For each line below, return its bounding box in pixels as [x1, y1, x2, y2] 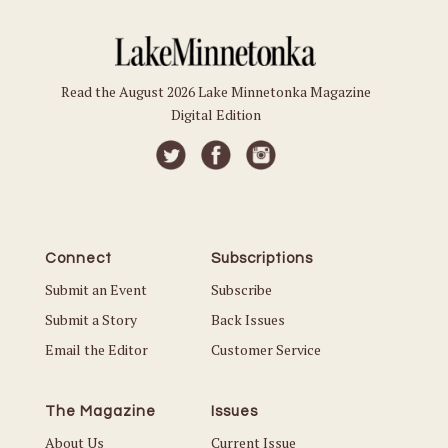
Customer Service [211, 339, 322, 359]
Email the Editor [44, 339, 148, 359]
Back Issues [211, 309, 286, 329]
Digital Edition [170, 104, 261, 124]
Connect [44, 250, 112, 266]
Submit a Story [44, 309, 137, 329]
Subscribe [211, 279, 273, 299]
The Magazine [44, 403, 156, 419]
